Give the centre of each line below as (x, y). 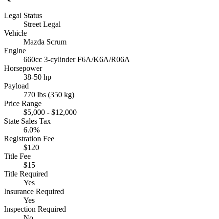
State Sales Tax (27, 121)
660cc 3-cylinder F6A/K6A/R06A (77, 60)
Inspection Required (35, 209)
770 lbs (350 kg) (49, 95)
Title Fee (17, 156)
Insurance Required (34, 192)
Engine (15, 51)
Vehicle (15, 33)
